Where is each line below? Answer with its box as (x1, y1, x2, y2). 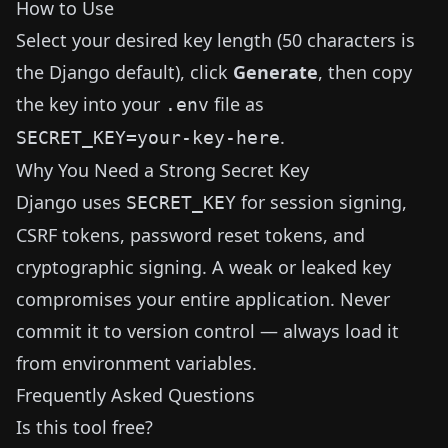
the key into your (16, 92, 165, 116)
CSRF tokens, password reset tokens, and (16, 223, 365, 247)
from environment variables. (16, 351, 257, 375)
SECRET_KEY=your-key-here (16, 127, 280, 148)
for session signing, (236, 190, 407, 214)
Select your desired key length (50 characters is (16, 28, 415, 52)
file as (209, 92, 264, 116)
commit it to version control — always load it (16, 319, 399, 343)
